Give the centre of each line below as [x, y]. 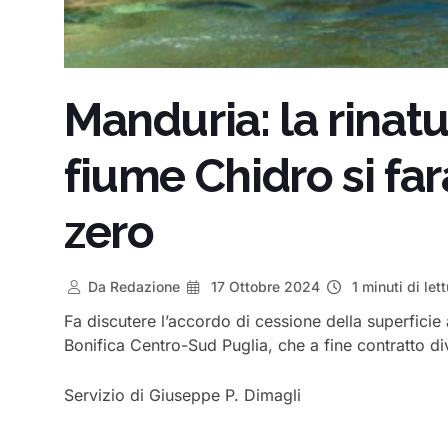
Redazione [142, 286]
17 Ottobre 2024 [264, 286]
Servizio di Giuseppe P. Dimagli [182, 394]
